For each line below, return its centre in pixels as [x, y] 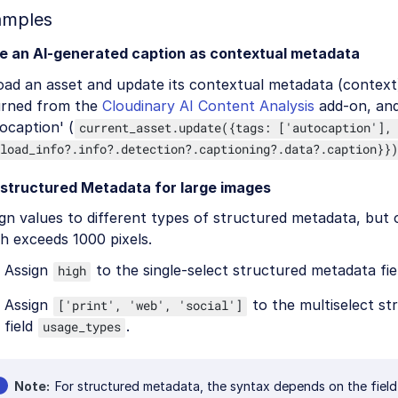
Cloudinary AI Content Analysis [208, 105]
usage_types [82, 326]
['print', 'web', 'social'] [150, 305]
